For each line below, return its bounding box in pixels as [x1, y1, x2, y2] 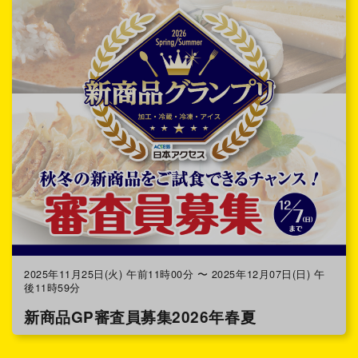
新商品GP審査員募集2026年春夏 [24, 305, 257, 328]
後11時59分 [24, 280, 81, 296]
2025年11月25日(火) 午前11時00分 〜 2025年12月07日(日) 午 [24, 267, 325, 282]
